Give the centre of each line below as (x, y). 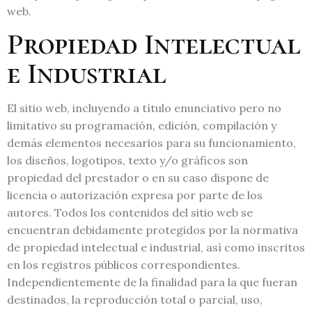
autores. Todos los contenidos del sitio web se (130, 213)
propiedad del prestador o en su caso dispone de (138, 178)
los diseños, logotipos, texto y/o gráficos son (127, 161)
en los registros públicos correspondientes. (124, 265)
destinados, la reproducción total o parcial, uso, (135, 300)
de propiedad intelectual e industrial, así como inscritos (156, 248)
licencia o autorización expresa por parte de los (135, 195)
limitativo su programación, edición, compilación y (142, 126)
